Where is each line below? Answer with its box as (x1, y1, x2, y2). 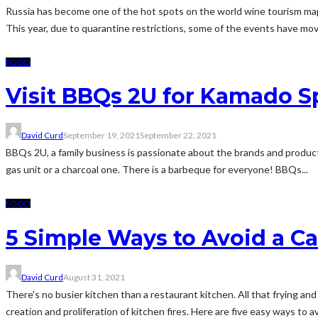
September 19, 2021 (63, 130, 140, 141)
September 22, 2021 (140, 130, 216, 141)
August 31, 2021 (63, 272, 125, 283)
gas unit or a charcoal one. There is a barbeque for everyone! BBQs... (6, 163, 308, 176)
